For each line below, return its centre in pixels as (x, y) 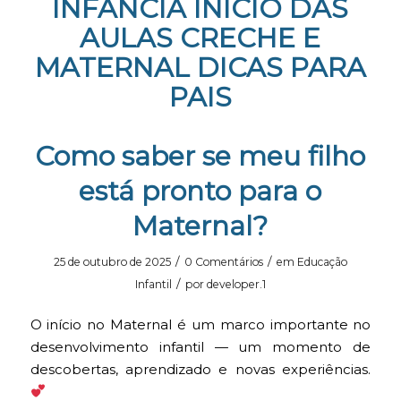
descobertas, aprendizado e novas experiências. (200, 369)
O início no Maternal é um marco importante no (200, 324)
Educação (322, 262)
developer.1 (236, 284)
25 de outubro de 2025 (112, 262)
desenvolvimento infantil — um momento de (200, 347)
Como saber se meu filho (200, 156)
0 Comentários (223, 262)
